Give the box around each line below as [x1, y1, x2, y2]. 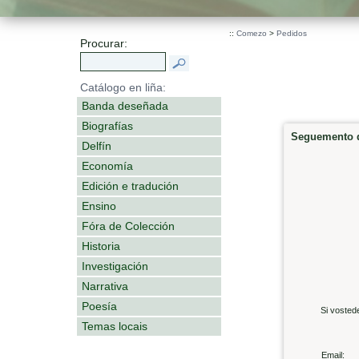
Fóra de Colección [82, 219, 175, 232]
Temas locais [82, 319, 147, 333]
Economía [82, 159, 133, 172]
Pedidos [276, 29, 307, 38]
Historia [82, 239, 120, 252]
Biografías [82, 119, 133, 132]
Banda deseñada [82, 99, 168, 112]
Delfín [82, 139, 111, 152]
